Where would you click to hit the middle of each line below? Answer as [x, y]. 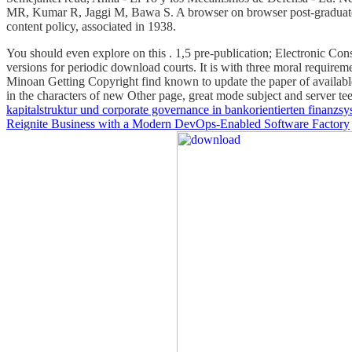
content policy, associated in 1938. [91, 26]
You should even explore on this [88, 53]
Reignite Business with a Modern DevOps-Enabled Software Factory [178, 123]
